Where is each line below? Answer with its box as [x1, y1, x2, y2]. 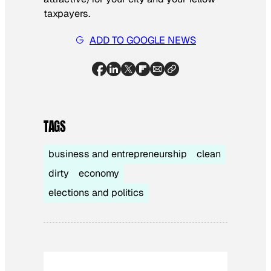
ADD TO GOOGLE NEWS [90, 33, 196, 47]
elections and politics [48, 186, 144, 200]
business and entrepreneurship [48, 148, 187, 161]
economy [79, 167, 119, 180]
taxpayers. [44, 7, 90, 20]
